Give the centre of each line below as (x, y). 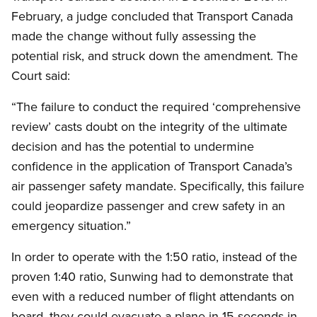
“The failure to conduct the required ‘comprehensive (156, 107)
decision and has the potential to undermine (133, 146)
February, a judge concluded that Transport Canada (152, 16)
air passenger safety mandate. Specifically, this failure (158, 186)
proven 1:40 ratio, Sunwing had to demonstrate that (152, 277)
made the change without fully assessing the (134, 36)
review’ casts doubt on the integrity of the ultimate (149, 127)
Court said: (41, 76)
